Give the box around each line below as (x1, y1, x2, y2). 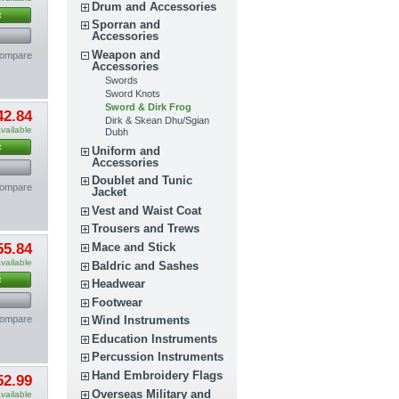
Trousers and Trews (92, 222, 200, 236)
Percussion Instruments (92, 350, 224, 364)
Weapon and (92, 47, 161, 61)
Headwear (92, 277, 146, 291)
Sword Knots (105, 87, 161, 99)
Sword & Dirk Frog (105, 101, 192, 112)
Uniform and (92, 143, 161, 158)
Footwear (92, 295, 143, 309)
